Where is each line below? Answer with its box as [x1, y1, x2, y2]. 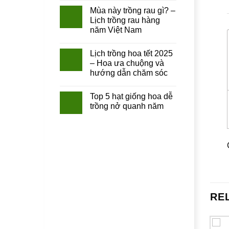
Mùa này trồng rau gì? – [90, 6, 175, 15]
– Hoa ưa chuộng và [90, 59, 164, 68]
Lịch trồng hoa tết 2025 [90, 49, 173, 58]
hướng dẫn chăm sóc [90, 68, 168, 78]
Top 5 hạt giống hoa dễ [90, 92, 173, 101]
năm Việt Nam [90, 26, 142, 35]
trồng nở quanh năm [90, 102, 164, 111]
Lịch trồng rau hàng [90, 16, 160, 25]
